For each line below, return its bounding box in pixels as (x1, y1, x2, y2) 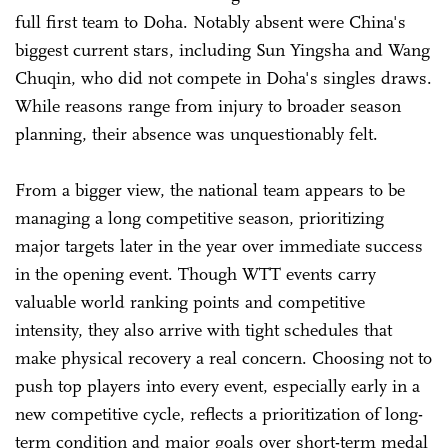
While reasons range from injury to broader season (15, 94, 401, 117)
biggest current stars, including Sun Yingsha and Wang (15, 38, 430, 61)
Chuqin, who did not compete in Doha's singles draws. (15, 66, 432, 89)
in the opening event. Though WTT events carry (15, 262, 376, 285)
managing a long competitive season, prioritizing (15, 206, 384, 229)
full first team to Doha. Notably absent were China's (15, 10, 406, 33)
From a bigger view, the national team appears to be (15, 178, 405, 201)
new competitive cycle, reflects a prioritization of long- (15, 402, 423, 425)
